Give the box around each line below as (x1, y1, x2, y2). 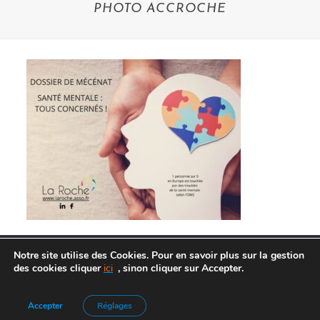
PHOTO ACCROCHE (94, 2, 226, 16)
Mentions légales (209, 296, 274, 306)
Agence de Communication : (46, 296, 159, 306)
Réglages (97, 300, 132, 311)
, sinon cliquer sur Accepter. (118, 261, 244, 275)
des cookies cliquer (14, 261, 104, 275)
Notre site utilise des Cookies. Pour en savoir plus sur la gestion (14, 249, 304, 262)
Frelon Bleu (158, 296, 202, 306)
